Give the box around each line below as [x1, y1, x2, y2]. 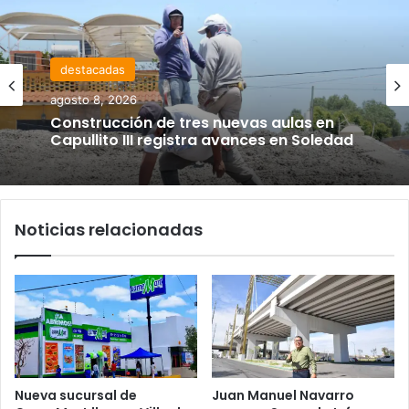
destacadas [60, 61, 125, 77]
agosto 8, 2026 [50, 91, 137, 107]
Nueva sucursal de [15, 385, 137, 404]
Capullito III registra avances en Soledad [50, 129, 353, 151]
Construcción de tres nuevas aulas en [50, 111, 334, 133]
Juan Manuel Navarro [212, 385, 354, 404]
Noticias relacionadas [15, 217, 203, 241]
